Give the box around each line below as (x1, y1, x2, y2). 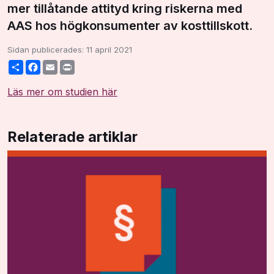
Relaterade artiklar (7, 128, 138, 146)
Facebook (40, 60, 78, 70)
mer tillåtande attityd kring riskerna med (7, 1, 242, 16)
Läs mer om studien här (7, 86, 117, 98)
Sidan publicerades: (7, 45, 86, 54)
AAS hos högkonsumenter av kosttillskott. (7, 18, 253, 33)
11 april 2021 (86, 45, 132, 54)
